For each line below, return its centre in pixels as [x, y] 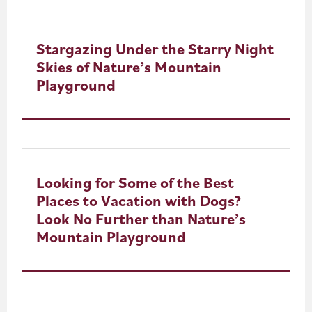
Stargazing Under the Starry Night [155, 48]
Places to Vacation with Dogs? [141, 200]
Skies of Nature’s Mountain [129, 66]
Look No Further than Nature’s [141, 218]
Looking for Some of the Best [135, 182]
